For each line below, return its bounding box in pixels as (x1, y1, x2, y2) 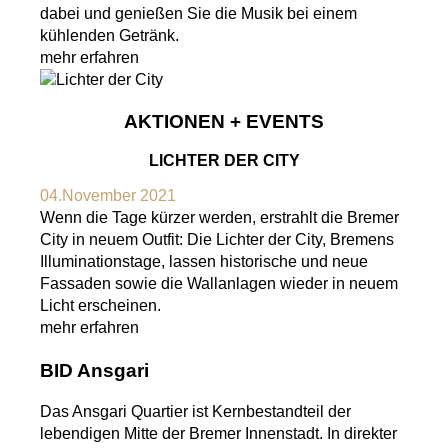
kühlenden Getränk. (40, 26, 179, 44)
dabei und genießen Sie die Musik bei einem (40, 4, 357, 22)
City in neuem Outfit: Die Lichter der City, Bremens (40, 231, 394, 249)
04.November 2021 (40, 187, 176, 205)
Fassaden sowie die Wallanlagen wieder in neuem (40, 275, 398, 293)
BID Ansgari (40, 359, 149, 381)
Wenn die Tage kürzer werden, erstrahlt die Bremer (40, 209, 399, 227)
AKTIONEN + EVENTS (124, 111, 324, 133)
